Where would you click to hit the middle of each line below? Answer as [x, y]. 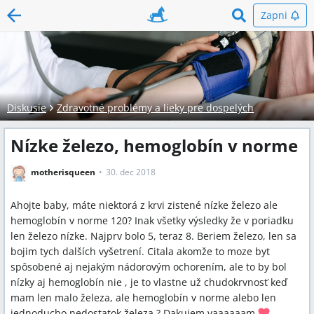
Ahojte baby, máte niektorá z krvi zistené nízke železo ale [144, 205]
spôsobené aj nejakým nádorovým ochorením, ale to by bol [149, 267]
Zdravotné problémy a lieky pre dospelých [156, 108]
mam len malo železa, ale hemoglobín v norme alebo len [143, 298]
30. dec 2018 [131, 172]
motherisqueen [63, 172]
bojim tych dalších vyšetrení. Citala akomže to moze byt [140, 251]
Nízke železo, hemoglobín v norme [154, 145]
